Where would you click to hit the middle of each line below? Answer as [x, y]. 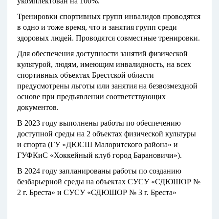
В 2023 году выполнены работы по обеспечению [99, 123]
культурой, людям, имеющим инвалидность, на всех [104, 65]
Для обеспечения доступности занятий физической [102, 54]
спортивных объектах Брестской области [86, 75]
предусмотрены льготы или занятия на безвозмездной [107, 86]
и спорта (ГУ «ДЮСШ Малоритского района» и [98, 145]
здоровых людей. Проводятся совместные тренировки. [109, 38]
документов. [38, 108]
